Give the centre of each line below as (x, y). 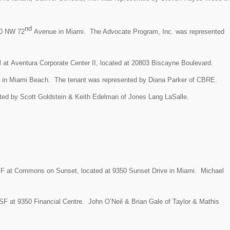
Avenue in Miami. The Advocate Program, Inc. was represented (128, 32)
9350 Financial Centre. (53, 202)
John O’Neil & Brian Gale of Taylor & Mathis (154, 202)
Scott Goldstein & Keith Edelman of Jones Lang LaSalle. (104, 97)
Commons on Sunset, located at (63, 171)
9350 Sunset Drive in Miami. (157, 171)
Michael (212, 171)
